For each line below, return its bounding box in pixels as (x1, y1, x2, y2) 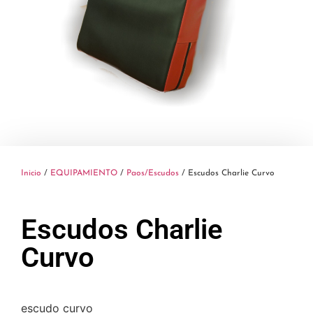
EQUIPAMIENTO (50, 169, 117, 178)
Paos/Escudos (126, 169, 179, 178)
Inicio (21, 169, 41, 178)
